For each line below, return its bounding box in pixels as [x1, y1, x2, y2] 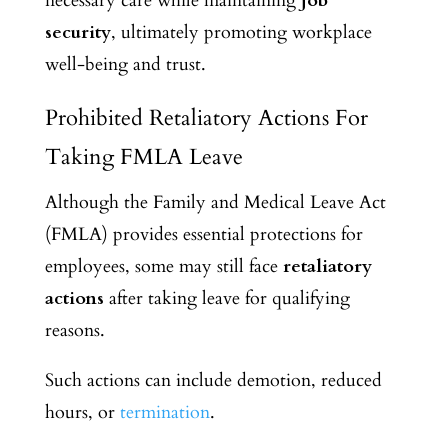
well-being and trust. [44, 52, 206, 78]
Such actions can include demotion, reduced [44, 368, 382, 394]
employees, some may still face [44, 254, 283, 280]
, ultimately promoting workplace [110, 20, 372, 46]
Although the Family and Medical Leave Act [44, 190, 386, 216]
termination [119, 400, 210, 426]
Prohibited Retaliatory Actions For [44, 103, 368, 134]
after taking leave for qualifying [103, 286, 350, 312]
